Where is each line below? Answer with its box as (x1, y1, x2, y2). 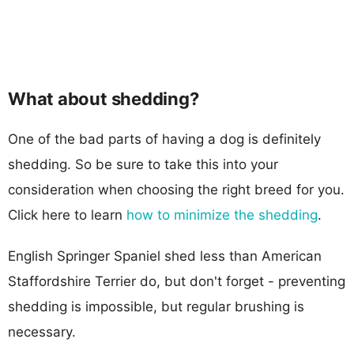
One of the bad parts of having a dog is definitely (8, 130, 321, 147)
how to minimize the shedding (126, 206, 318, 223)
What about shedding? (8, 88, 199, 109)
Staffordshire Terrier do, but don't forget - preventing (8, 273, 345, 289)
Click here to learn (8, 206, 126, 223)
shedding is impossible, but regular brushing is (8, 298, 304, 314)
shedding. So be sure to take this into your (8, 156, 278, 172)
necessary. (8, 323, 76, 340)
